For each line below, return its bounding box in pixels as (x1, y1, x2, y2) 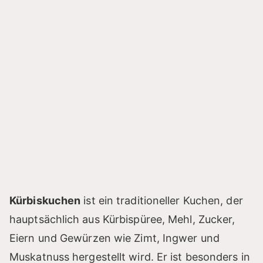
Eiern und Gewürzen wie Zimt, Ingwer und (9, 232, 220, 245)
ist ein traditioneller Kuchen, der (80, 194, 243, 207)
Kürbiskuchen (9, 194, 81, 207)
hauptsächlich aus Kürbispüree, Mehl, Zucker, (9, 213, 235, 226)
